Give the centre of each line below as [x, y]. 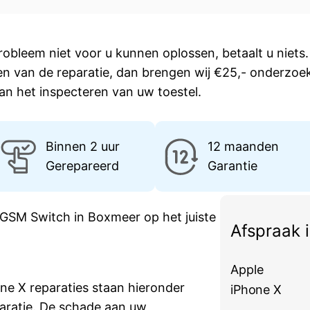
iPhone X [256, 290]
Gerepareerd [83, 166]
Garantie [233, 166]
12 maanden [244, 147]
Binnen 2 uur [83, 147]
